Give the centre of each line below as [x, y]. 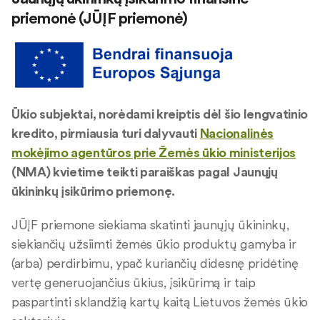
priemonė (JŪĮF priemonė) [99, 18]
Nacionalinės [236, 134]
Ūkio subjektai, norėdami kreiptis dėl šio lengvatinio [160, 114]
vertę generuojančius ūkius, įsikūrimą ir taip [134, 283]
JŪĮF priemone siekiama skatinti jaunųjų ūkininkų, [150, 225]
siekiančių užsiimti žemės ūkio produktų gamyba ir [154, 244]
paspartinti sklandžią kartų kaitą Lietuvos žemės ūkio [160, 302]
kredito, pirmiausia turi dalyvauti [106, 134]
